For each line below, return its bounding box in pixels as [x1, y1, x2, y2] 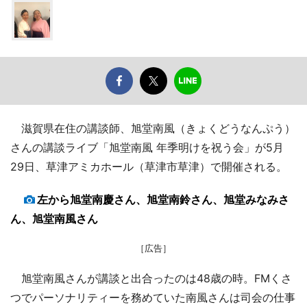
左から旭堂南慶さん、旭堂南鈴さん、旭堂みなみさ [37, 193, 289, 207]
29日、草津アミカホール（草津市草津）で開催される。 [10, 160, 287, 174]
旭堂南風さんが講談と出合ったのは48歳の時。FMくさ [10, 271, 292, 286]
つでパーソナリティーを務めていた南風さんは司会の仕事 [10, 291, 295, 305]
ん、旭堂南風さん [10, 212, 98, 226]
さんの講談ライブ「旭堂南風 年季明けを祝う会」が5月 [10, 140, 284, 155]
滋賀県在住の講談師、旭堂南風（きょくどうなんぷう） [10, 121, 295, 136]
